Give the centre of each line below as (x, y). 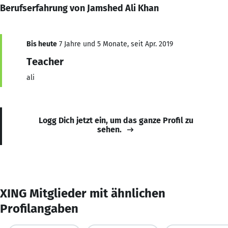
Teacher (45, 61)
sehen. (109, 129)
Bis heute (42, 44)
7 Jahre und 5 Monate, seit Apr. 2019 (115, 44)
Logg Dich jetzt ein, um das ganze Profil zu (116, 120)
